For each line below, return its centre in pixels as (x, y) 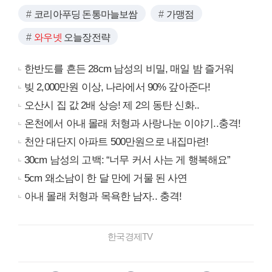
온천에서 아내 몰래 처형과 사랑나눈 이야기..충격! (133, 124)
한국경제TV (136, 237)
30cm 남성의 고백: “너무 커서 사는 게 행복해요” (127, 160)
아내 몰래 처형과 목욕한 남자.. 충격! (103, 197)
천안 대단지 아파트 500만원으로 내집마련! (117, 142)
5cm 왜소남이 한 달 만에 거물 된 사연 (106, 178)
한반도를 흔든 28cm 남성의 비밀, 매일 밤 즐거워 (129, 69)
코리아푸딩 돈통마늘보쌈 (86, 15)
